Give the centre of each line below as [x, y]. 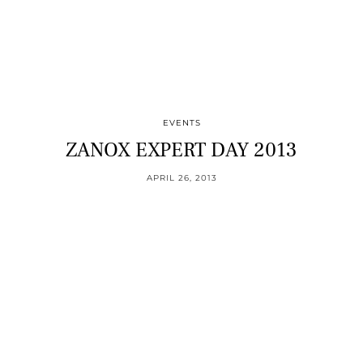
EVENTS [181, 122]
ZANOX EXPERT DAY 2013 [181, 149]
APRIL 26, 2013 [181, 177]
